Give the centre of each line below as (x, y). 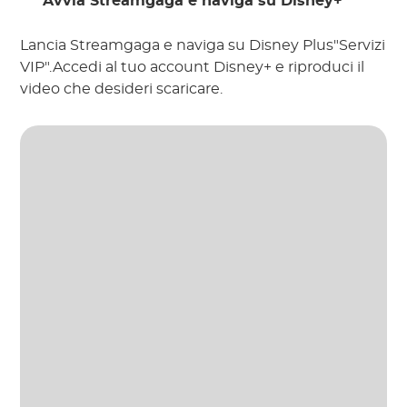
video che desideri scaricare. (122, 89)
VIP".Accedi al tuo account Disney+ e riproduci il (193, 67)
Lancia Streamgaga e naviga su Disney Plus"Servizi (203, 45)
